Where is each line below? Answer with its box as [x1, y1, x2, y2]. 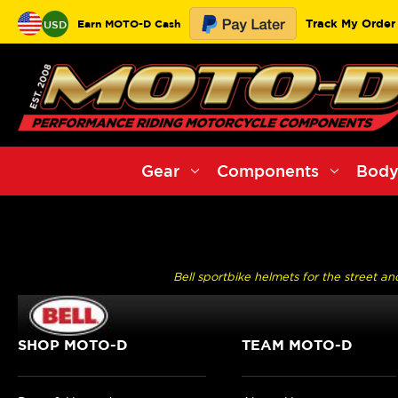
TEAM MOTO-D [242, 336, 354, 353]
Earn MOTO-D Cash [77, 16, 180, 30]
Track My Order [306, 16, 395, 30]
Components [217, 162, 320, 180]
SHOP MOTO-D [18, 336, 128, 353]
